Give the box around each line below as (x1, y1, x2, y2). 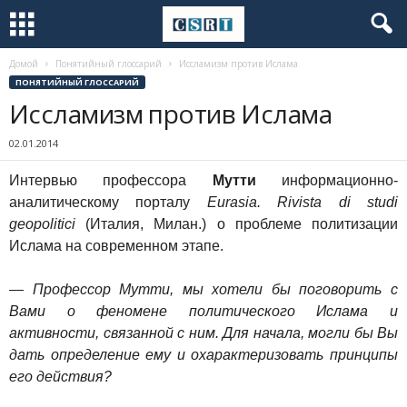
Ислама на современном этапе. (9, 238, 223, 253)
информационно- (255, 173, 399, 188)
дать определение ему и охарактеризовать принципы (9, 347, 398, 362)
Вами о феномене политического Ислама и (9, 303, 398, 319)
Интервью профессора (9, 173, 213, 188)
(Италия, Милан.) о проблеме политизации (75, 216, 398, 232)
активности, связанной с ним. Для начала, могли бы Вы (9, 325, 398, 341)
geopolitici (9, 216, 75, 232)
